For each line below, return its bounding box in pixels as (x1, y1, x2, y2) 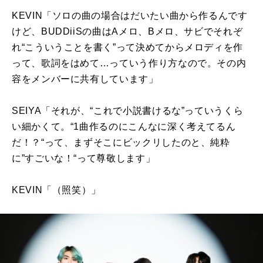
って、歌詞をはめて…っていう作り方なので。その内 (12, 58, 247, 68)
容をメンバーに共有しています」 (12, 73, 159, 84)
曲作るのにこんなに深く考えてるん (79, 121, 236, 131)
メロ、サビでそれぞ (154, 26, 243, 36)
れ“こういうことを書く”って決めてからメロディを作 (12, 42, 243, 52)
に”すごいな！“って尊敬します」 (12, 153, 156, 163)
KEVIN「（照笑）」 (12, 184, 102, 195)
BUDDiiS (41, 26, 83, 36)
